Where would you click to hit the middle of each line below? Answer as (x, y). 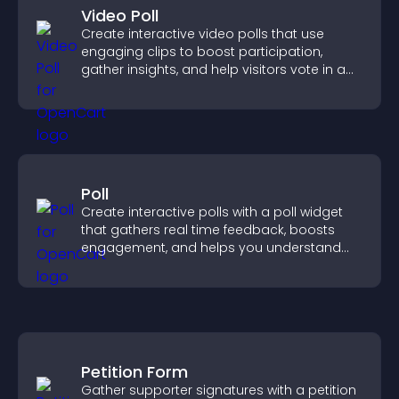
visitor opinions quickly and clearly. (191, 265)
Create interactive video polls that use (203, 34)
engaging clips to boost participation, (202, 52)
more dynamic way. (145, 87)
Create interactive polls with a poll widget (212, 212)
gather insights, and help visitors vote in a (213, 69)
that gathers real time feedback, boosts (208, 230)
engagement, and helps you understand (211, 248)
